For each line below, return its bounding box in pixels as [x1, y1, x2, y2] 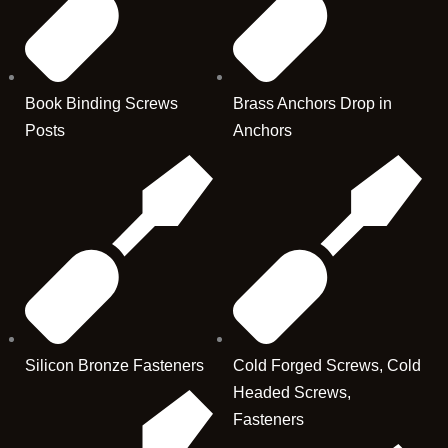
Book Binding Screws [24, 95, 178, 113]
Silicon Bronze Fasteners [24, 357, 204, 375]
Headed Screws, [233, 384, 352, 402]
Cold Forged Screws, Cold [233, 357, 422, 375]
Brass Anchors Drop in [233, 95, 393, 113]
